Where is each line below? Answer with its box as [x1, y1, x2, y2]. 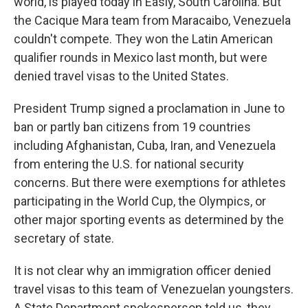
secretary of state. [14, 231, 114, 245]
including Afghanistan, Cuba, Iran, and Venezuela [14, 138, 276, 153]
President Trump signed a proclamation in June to [14, 101, 285, 115]
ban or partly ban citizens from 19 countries [14, 120, 251, 134]
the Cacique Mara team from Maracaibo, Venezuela [14, 13, 291, 27]
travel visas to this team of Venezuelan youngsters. [14, 282, 294, 296]
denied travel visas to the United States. [14, 69, 229, 83]
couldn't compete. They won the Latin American [14, 32, 273, 46]
